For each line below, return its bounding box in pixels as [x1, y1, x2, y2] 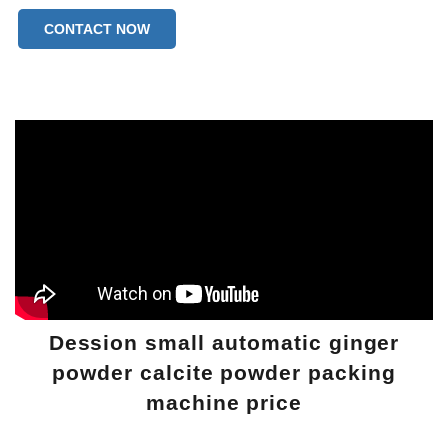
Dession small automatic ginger [48, 331, 400, 355]
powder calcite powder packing [52, 361, 396, 385]
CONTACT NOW [44, 21, 150, 37]
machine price [145, 391, 303, 415]
